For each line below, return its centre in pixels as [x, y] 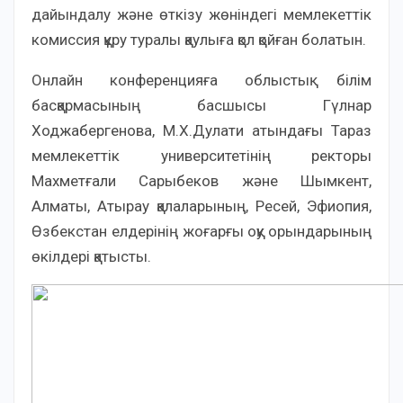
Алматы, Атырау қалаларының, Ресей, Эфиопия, [201, 206]
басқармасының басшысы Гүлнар [201, 105]
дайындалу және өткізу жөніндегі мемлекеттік [201, 14]
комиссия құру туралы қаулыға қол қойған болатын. [199, 40]
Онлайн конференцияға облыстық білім [201, 80]
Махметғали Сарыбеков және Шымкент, [201, 181]
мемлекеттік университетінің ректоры [201, 156]
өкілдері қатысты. [91, 256]
